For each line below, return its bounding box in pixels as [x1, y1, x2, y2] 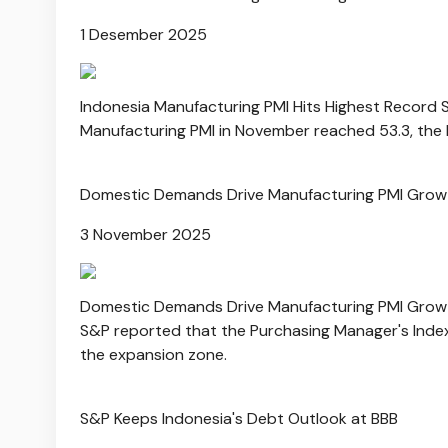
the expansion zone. [80, 343, 227, 365]
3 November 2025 [80, 223, 211, 245]
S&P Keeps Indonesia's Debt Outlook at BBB [80, 407, 398, 429]
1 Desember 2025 [80, 23, 207, 45]
